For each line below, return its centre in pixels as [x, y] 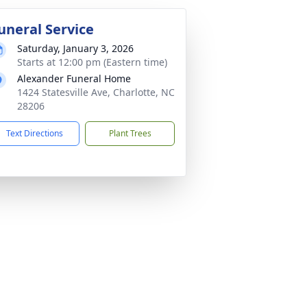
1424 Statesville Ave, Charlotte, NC [96, 92]
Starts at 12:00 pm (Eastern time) [92, 62]
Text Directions [35, 133]
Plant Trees [130, 133]
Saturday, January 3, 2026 [75, 48]
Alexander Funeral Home [74, 78]
